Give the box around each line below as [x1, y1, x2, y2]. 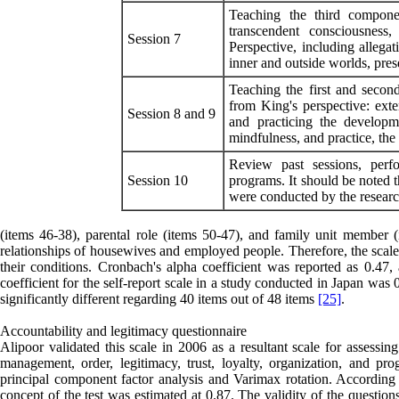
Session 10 [127, 172, 189, 188]
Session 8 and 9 [127, 105, 216, 121]
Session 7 [127, 30, 182, 46]
